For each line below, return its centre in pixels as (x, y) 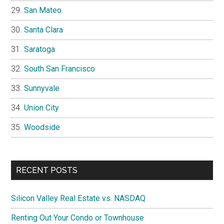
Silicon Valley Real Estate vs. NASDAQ (78, 198)
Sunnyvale (42, 88)
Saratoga (40, 49)
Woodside (42, 127)
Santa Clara (44, 30)
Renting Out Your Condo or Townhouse (78, 218)
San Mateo (43, 10)
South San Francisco (60, 69)
